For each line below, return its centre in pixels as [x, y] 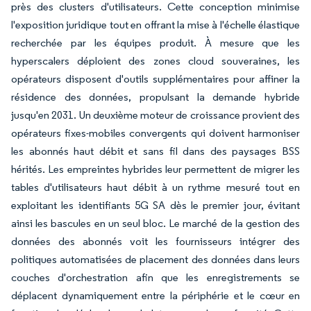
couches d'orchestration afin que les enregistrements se [155, 277]
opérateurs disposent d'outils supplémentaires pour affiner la [155, 79]
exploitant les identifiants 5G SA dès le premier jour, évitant [155, 205]
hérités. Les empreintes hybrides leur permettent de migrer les [155, 169]
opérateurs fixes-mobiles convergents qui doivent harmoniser [155, 133]
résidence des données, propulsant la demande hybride [155, 97]
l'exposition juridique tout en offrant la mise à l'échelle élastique [155, 25]
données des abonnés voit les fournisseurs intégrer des [155, 241]
